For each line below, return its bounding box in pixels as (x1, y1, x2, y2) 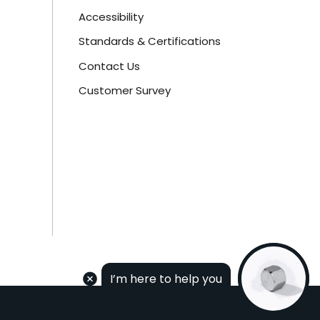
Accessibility (79, 9, 144, 24)
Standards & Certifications (79, 34, 221, 49)
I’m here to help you (110, 270, 222, 287)
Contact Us (79, 58, 141, 74)
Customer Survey (79, 83, 171, 99)
